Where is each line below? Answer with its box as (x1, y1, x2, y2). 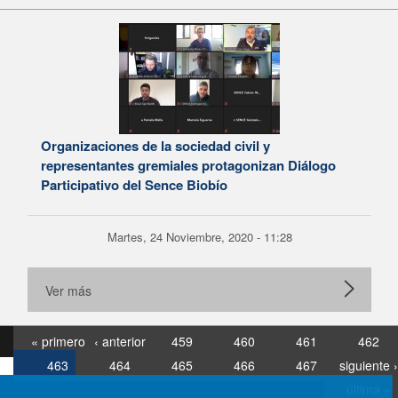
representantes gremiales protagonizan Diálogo (41, 155, 336, 175)
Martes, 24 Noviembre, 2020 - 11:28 (107, 228, 292, 245)
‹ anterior (93, 332, 146, 350)
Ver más (45, 282, 92, 299)
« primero (30, 332, 85, 350)
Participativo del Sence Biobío (41, 175, 227, 195)
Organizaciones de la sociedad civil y (41, 136, 270, 155)
